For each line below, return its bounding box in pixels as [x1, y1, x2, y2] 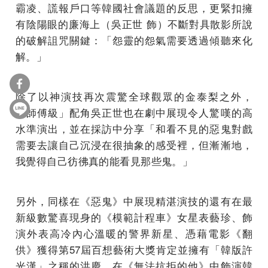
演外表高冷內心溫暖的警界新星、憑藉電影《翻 [16, 225, 252, 240]
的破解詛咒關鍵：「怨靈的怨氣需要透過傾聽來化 [16, 32, 252, 47]
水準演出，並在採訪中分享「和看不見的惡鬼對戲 [16, 120, 252, 136]
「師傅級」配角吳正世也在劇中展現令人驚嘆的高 [16, 104, 252, 120]
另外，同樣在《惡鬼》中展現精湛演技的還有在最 [16, 193, 252, 208]
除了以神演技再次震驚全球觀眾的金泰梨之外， [16, 88, 252, 103]
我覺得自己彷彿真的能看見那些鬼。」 [16, 153, 193, 168]
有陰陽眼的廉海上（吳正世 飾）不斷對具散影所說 [16, 16, 252, 31]
